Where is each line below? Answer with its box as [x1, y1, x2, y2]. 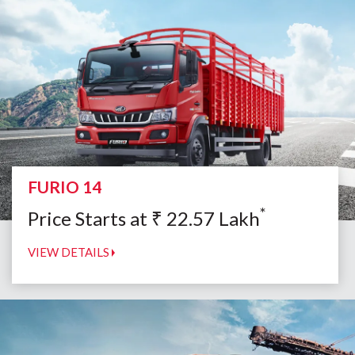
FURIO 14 [28, 177, 101, 197]
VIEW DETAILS [28, 245, 112, 260]
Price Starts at [28, 207, 151, 231]
